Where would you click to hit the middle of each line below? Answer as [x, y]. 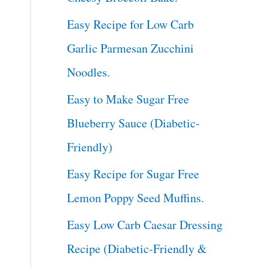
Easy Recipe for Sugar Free [133, 173]
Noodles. [89, 72]
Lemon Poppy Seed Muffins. [136, 197]
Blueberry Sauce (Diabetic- [134, 123]
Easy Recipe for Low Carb [131, 24]
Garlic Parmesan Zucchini [131, 48]
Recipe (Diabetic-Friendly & [137, 248]
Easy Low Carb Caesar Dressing [145, 224]
